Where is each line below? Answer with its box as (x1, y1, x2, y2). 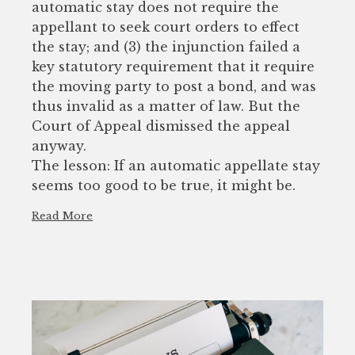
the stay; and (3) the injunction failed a (32, 38, 300, 55)
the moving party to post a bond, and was (32, 78, 316, 94)
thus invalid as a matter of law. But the (32, 97, 300, 114)
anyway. (32, 137, 86, 154)
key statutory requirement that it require (32, 58, 315, 74)
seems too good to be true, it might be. (32, 177, 296, 193)
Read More (32, 209, 93, 222)
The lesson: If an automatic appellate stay (32, 157, 320, 174)
